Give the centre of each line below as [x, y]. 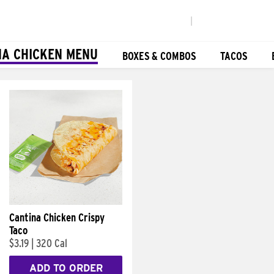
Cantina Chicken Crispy [57, 217]
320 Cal [52, 243]
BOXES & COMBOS [159, 56]
